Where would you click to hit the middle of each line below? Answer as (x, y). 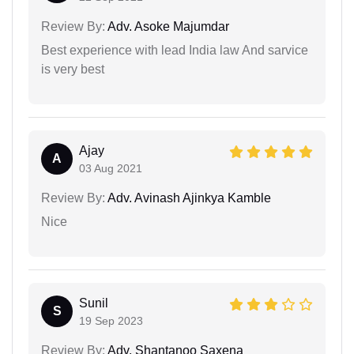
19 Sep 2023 (111, 321)
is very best (73, 70)
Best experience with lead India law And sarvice (175, 51)
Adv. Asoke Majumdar (167, 27)
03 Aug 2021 (111, 169)
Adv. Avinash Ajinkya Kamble (188, 198)
